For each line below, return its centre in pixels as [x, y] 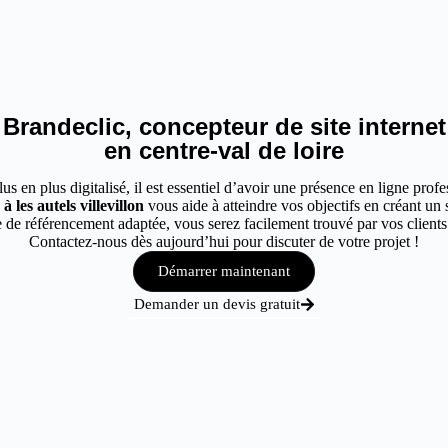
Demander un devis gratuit [216, 304]
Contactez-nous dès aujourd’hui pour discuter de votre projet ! [224, 241]
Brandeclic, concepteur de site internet [224, 126]
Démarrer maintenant [224, 271]
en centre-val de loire [224, 150]
